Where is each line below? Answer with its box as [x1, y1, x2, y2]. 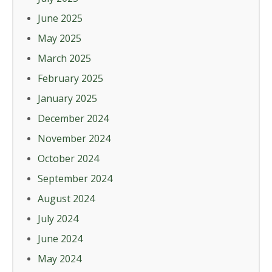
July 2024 [38, 212, 78, 226]
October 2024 [38, 152, 99, 166]
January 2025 [38, 92, 97, 106]
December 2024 [38, 112, 109, 126]
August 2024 [38, 192, 95, 206]
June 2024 [38, 232, 83, 246]
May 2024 [38, 252, 81, 266]
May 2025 [38, 32, 81, 46]
